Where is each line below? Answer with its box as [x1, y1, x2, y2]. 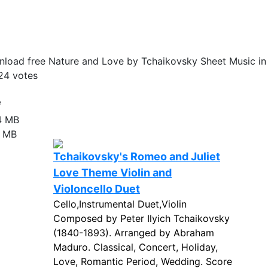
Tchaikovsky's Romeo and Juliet [53, 150, 220, 163]
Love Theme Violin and [53, 166, 172, 179]
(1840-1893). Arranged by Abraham [53, 227, 214, 239]
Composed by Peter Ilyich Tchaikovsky [53, 212, 230, 224]
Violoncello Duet [53, 182, 140, 195]
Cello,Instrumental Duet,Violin [53, 198, 187, 210]
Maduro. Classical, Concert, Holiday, [53, 241, 218, 253]
